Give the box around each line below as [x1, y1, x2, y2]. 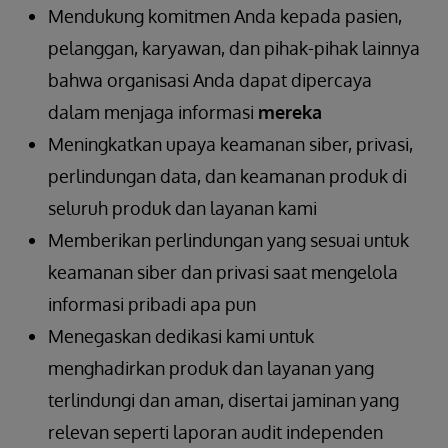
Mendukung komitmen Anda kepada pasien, [48, 5, 402, 27]
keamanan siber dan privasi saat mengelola [48, 261, 398, 283]
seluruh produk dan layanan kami [48, 197, 317, 219]
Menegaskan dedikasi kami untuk [48, 325, 314, 347]
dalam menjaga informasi [48, 101, 258, 123]
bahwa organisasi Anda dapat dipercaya [48, 69, 372, 91]
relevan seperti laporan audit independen [48, 421, 383, 443]
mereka [258, 101, 322, 123]
